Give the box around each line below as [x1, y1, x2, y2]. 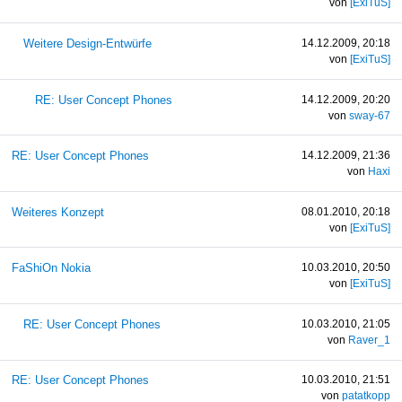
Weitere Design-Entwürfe [22, 36, 152, 50]
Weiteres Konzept [11, 205, 104, 219]
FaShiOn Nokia [11, 261, 91, 275]
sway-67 [349, 109, 391, 121]
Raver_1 [348, 334, 391, 345]
